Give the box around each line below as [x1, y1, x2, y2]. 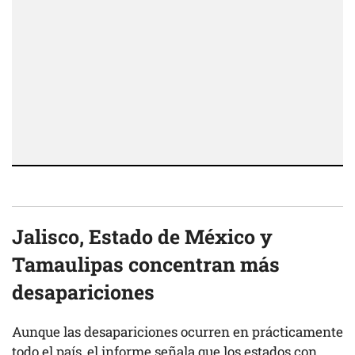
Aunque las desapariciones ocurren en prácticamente [12, 323, 343, 342]
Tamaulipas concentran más [12, 251, 280, 278]
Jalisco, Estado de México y [12, 223, 273, 250]
